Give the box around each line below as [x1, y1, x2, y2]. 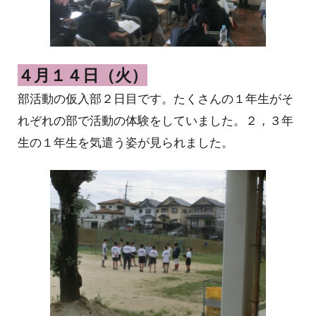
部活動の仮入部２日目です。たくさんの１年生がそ [18, 90, 294, 107]
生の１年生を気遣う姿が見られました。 [18, 133, 234, 150]
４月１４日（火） [18, 64, 148, 86]
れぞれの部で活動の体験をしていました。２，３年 [18, 111, 294, 128]
